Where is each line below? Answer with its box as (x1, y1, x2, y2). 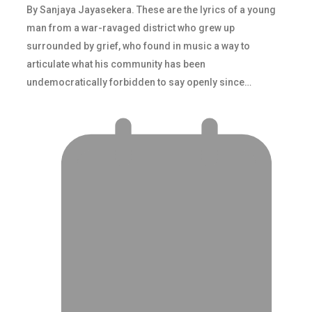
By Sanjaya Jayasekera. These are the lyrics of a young (26, 3, 276, 15)
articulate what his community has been (26, 58, 205, 70)
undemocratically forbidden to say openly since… (26, 76, 251, 88)
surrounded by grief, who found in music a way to (26, 40, 250, 52)
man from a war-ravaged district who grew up (26, 22, 235, 33)
